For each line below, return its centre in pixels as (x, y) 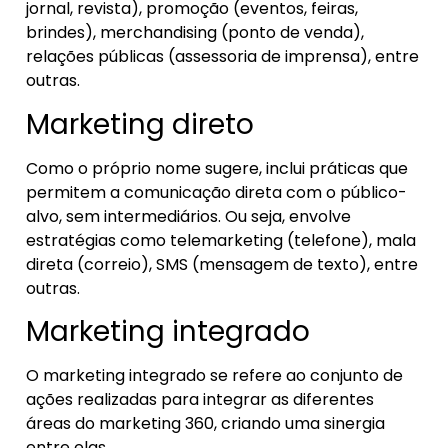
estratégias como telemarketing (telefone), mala (221, 240)
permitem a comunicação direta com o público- (216, 192)
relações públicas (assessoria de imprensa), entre (222, 57)
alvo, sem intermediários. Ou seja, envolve (188, 216)
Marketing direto (140, 124)
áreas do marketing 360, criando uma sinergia (205, 424)
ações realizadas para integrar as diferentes (200, 400)
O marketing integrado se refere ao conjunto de (214, 376)
